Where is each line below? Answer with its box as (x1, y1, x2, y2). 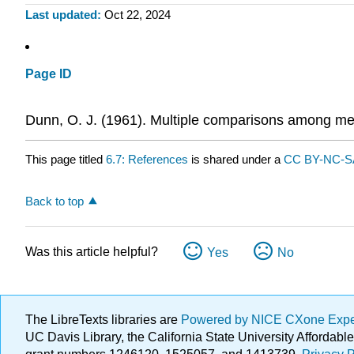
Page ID (25, 67, 72, 81)
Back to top (25, 194, 84, 209)
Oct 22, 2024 (104, 8, 171, 22)
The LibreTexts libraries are (25, 313, 181, 326)
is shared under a (188, 153, 284, 167)
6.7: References (106, 153, 188, 167)
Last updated (25, 8, 97, 22)
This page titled (25, 153, 106, 167)
